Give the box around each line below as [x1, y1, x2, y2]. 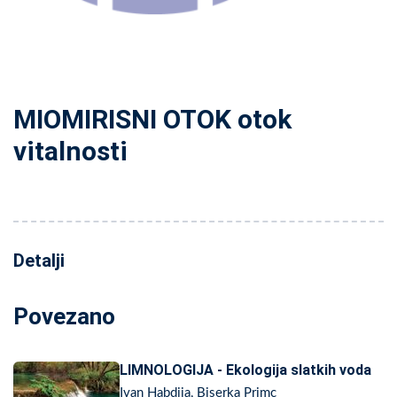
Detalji [13, 250, 65, 272]
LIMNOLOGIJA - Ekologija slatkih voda [120, 362, 371, 379]
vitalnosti [13, 136, 128, 167]
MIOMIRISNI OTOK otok [13, 104, 292, 136]
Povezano [13, 303, 115, 331]
